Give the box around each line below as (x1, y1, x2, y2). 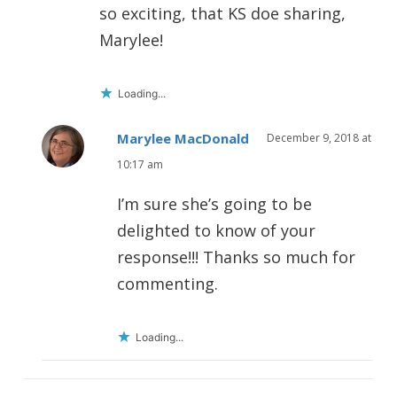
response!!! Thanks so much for (117, 246, 355, 269)
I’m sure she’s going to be (117, 193, 312, 215)
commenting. (117, 273, 218, 295)
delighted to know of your (117, 220, 315, 242)
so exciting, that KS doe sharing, (99, 3, 346, 25)
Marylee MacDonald (117, 129, 249, 148)
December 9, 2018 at (267, 130, 371, 146)
